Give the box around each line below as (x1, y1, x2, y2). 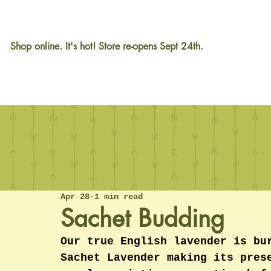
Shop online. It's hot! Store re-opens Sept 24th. (10, 40, 203, 53)
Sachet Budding (60, 203, 224, 234)
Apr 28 (60, 192, 90, 201)
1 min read (94, 192, 143, 201)
